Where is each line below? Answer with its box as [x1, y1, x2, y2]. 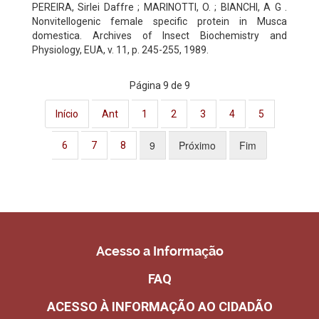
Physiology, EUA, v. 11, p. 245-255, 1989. [32, 43, 209, 56]
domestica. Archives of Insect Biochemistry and [32, 29, 287, 41]
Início [55, 108, 78, 120]
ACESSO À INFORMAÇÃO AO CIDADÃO [46, 298, 273, 314]
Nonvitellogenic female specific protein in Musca [32, 15, 287, 27]
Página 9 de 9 [129, 79, 190, 91]
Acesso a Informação [95, 243, 224, 258]
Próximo [179, 137, 216, 152]
